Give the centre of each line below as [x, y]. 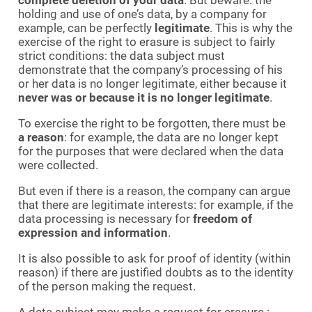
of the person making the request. [107, 286]
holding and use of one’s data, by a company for [142, 14]
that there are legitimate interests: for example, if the [156, 204]
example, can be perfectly [86, 28]
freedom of [223, 218]
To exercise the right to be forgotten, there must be [152, 123]
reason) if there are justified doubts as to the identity [156, 272]
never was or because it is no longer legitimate [144, 97]
